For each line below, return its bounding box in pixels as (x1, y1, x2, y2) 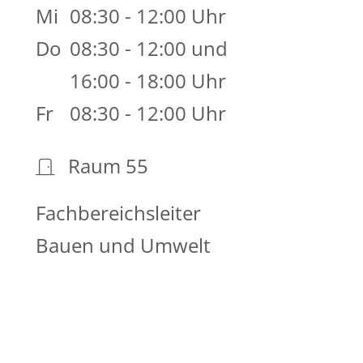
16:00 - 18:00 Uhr (69, 67, 226, 95)
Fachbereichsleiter (35, 199, 201, 227)
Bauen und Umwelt (35, 232, 211, 259)
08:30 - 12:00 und (69, 35, 228, 62)
